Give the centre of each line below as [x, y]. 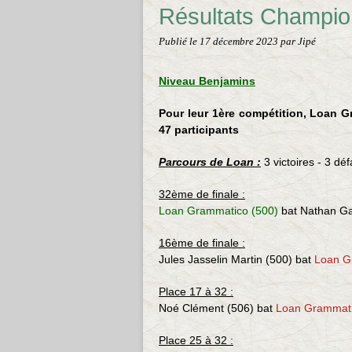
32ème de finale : [202, 194]
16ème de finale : [202, 243]
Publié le [179, 42]
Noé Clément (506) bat [217, 308]
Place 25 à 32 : [196, 340]
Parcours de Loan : [210, 162]
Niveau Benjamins [207, 81]
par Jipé [298, 42]
